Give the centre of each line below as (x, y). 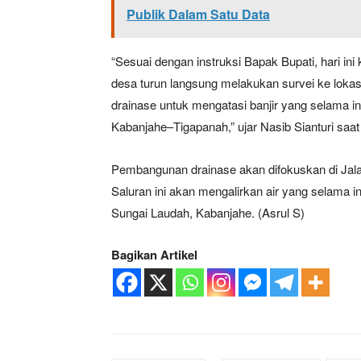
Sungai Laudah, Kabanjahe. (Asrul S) (208, 212)
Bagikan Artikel (154, 254)
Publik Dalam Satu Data (198, 14)
